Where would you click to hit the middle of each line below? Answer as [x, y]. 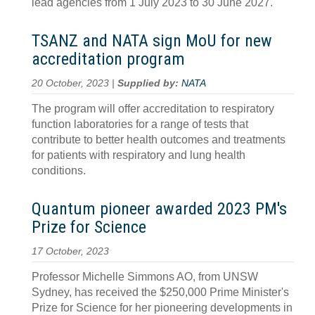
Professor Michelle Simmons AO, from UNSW [145, 277]
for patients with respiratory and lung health [139, 155]
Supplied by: [149, 83]
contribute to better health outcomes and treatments [159, 140]
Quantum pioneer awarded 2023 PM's [159, 209]
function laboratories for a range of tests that [140, 124]
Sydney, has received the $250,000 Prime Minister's [160, 292]
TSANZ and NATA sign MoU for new [152, 41]
